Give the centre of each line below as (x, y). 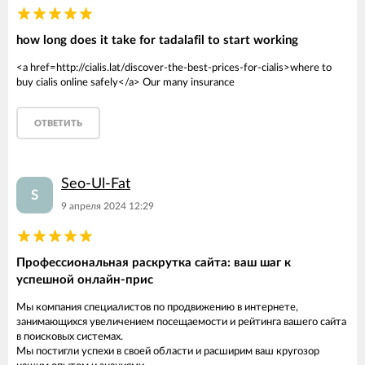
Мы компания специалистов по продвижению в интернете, (157, 308)
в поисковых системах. (70, 337)
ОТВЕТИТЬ (58, 123)
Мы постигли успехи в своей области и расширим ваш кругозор (168, 352)
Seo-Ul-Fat (96, 184)
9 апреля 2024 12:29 (108, 206)
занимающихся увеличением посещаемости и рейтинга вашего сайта (181, 322)
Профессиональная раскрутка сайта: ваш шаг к (154, 263)
